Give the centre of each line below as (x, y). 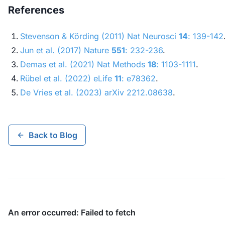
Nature (96, 50)
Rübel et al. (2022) (57, 79)
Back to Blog (53, 135)
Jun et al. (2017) (52, 50)
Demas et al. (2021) (59, 65)
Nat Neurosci (152, 36)
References (36, 10)
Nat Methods (121, 65)
